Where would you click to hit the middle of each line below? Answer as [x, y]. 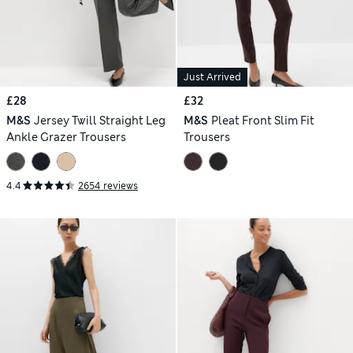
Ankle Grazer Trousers [66, 137]
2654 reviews [108, 186]
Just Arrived [212, 78]
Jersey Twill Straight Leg [99, 121]
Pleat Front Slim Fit [262, 121]
